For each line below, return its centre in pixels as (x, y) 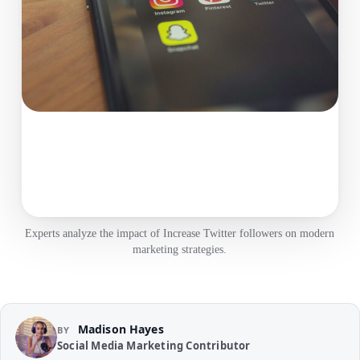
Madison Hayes (121, 329)
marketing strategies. (180, 249)
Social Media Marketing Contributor (154, 346)
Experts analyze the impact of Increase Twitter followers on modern (180, 233)
